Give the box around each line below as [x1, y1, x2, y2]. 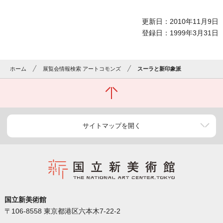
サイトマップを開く [82, 122, 141, 130]
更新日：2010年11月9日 [142, 17, 219, 26]
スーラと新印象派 [137, 66, 182, 72]
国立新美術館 [4, 196, 46, 204]
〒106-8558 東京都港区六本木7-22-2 [4, 207, 120, 216]
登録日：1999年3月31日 [142, 29, 219, 37]
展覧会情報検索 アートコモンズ [43, 66, 121, 72]
